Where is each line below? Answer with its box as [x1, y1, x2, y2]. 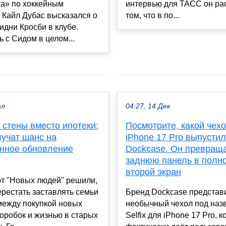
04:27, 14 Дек [126, 102, 171, 110]
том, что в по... [126, 11, 179, 20]
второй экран [126, 166, 181, 177]
